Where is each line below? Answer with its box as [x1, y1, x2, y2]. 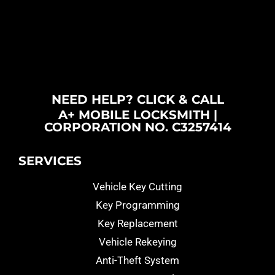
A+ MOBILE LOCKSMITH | [58, 107, 217, 123]
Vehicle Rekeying [98, 236, 177, 249]
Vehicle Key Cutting [93, 180, 182, 193]
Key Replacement [97, 217, 178, 230]
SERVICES [18, 153, 82, 169]
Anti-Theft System [96, 254, 179, 267]
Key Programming [95, 199, 180, 212]
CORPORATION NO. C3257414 [44, 120, 231, 135]
